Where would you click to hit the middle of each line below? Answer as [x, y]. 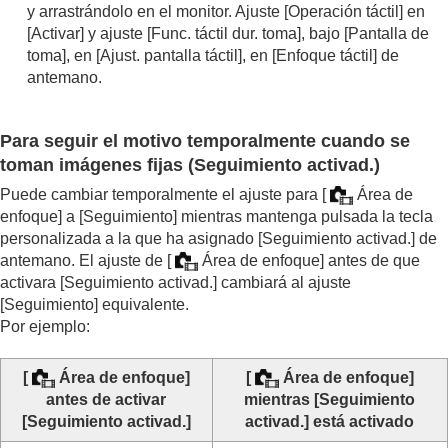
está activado [362, 421]
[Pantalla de [387, 33]
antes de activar [106, 399]
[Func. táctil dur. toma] [224, 33]
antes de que [372, 260]
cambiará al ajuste [284, 282]
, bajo [323, 33]
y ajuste [116, 33]
